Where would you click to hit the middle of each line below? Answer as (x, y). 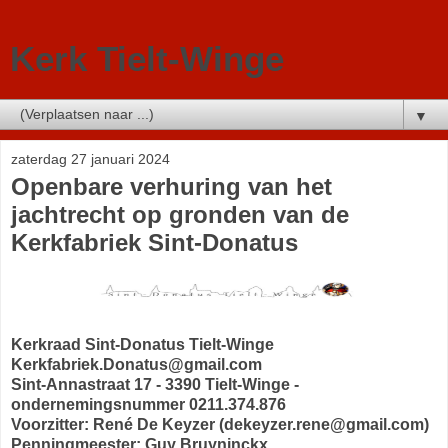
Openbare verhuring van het (171, 186)
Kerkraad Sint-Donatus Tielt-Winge (142, 344)
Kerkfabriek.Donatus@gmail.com (136, 364)
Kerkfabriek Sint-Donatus (154, 242)
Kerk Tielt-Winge (147, 59)
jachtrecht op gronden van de (180, 214)
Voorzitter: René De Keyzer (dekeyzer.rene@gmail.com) (220, 424)
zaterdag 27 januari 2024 (90, 159)
